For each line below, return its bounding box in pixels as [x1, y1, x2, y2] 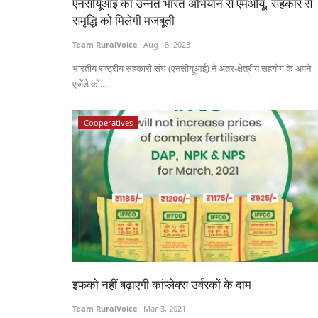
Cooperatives [83, 116, 133, 128]
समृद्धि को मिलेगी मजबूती [72, 11, 175, 28]
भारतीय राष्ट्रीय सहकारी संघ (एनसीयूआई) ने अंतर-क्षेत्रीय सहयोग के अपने [72, 61, 311, 75]
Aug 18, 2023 [143, 38, 190, 50]
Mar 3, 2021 [143, 302, 186, 314]
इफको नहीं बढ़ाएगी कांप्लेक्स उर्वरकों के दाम [72, 275, 251, 292]
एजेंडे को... [72, 77, 106, 90]
